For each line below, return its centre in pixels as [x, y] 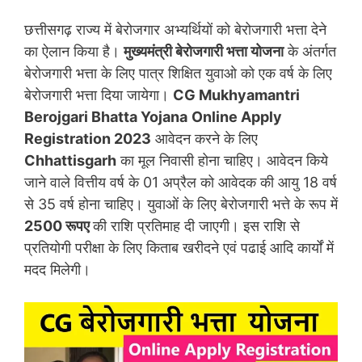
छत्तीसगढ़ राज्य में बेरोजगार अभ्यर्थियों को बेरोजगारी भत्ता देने [175, 29]
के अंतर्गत [310, 51]
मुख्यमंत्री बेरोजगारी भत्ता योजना [204, 51]
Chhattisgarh [70, 160]
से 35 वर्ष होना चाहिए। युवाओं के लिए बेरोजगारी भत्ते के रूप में [181, 204]
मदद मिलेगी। [57, 269]
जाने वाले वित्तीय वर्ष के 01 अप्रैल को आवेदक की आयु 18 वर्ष [181, 182]
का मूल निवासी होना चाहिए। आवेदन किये [222, 160]
